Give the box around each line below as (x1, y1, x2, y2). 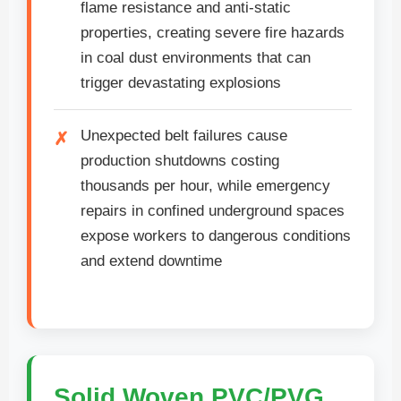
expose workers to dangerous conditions (81, 227, 351, 245)
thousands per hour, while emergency (81, 177, 330, 195)
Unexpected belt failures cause (81, 127, 287, 145)
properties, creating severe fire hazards (81, 24, 345, 42)
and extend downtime (81, 252, 222, 270)
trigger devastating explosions (81, 74, 281, 92)
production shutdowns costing (81, 152, 279, 170)
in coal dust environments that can (81, 49, 311, 67)
